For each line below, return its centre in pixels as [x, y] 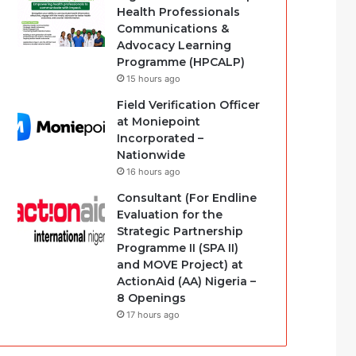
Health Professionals [179, 12]
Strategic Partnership [180, 231]
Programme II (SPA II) [178, 248]
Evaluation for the [170, 215]
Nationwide [151, 155]
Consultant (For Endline [187, 198]
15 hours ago [154, 79]
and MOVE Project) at [180, 265]
